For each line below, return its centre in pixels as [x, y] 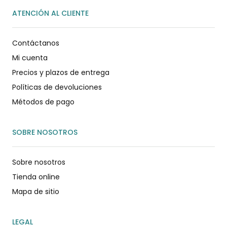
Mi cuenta [30, 58]
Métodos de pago [43, 102]
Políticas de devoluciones [57, 87]
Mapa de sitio [36, 191]
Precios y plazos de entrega [61, 72]
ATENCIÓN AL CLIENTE [50, 13]
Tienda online [36, 177]
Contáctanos [36, 43]
